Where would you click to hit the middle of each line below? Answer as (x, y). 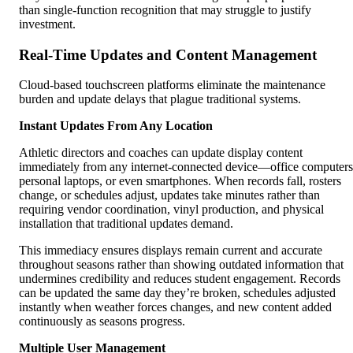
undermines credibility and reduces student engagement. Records (180, 279)
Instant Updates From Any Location (116, 126)
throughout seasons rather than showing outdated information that (181, 265)
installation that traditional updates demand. (126, 224)
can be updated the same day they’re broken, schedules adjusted (177, 293)
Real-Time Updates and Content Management (168, 54)
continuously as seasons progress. (102, 321)
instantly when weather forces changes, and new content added (175, 307)
